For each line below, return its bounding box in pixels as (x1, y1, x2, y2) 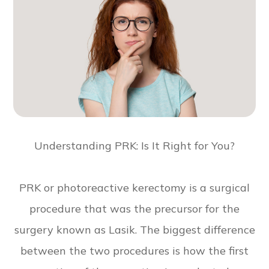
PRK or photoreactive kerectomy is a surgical (19, 180, 250, 195)
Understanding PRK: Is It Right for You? (34, 138, 235, 153)
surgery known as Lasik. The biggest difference (14, 222, 255, 237)
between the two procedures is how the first (20, 243, 249, 258)
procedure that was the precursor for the (29, 201, 240, 216)
